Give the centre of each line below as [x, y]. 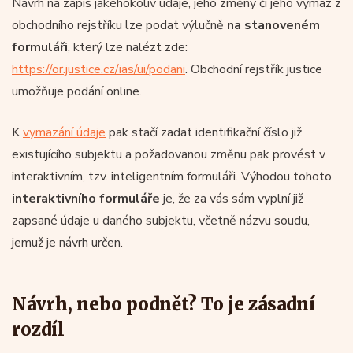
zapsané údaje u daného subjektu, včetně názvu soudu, [161, 220]
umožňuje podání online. [77, 91]
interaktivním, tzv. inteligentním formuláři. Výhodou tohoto [172, 176]
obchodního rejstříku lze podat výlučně [119, 25]
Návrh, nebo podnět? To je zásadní [163, 304]
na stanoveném [273, 25]
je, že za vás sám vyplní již [232, 198]
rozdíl [38, 329]
